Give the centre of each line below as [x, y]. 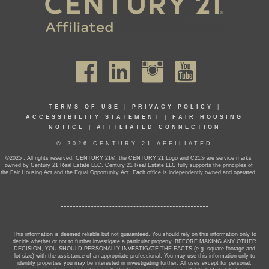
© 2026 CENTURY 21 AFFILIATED [134, 143]
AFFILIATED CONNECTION [159, 127]
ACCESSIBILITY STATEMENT [93, 117]
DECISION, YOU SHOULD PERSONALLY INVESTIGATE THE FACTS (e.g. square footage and [134, 248]
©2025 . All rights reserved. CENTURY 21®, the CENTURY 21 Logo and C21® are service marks [128, 158]
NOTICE [66, 127]
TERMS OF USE [84, 107]
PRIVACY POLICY [172, 107]
